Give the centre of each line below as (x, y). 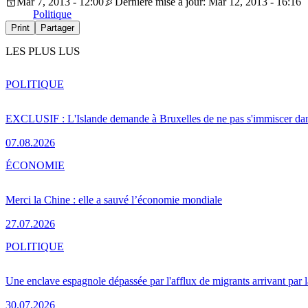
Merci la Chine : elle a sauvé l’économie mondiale (114, 200)
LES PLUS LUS (43, 52)
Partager (57, 27)
